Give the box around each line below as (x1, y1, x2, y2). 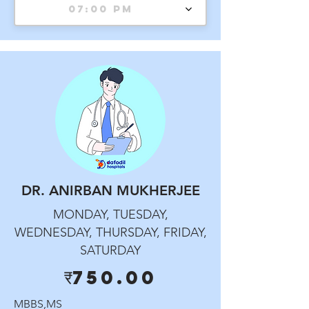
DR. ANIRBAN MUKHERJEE (21, 182, 200, 199)
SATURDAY (80, 243, 141, 258)
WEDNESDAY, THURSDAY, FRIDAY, (14, 225, 207, 240)
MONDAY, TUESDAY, (52, 207, 168, 222)
